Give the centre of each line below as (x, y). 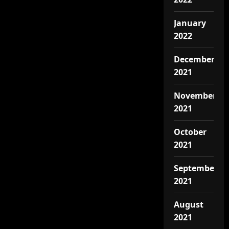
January (190, 23)
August (188, 204)
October (190, 132)
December (194, 59)
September (196, 168)
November (195, 96)
